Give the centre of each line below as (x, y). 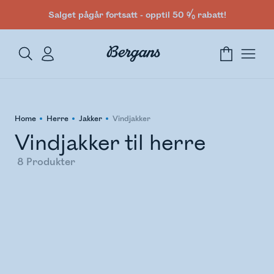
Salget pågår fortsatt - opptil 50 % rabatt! (137, 15)
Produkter (51, 162)
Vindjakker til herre (110, 143)
